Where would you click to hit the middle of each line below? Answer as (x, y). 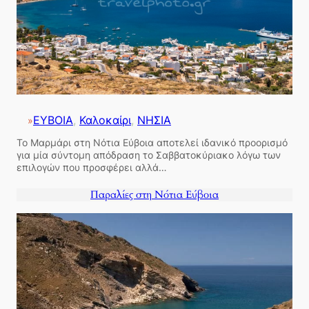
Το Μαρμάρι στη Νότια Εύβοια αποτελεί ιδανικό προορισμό (152, 142)
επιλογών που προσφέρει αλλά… (92, 167)
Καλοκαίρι (105, 120)
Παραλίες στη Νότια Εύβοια (154, 195)
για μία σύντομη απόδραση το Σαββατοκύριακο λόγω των (149, 154)
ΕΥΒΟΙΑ (53, 120)
